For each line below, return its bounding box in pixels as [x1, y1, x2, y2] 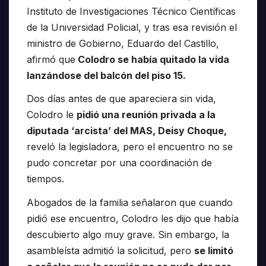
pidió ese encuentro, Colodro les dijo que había [27, 213, 239, 225]
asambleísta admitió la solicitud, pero [27, 245, 194, 257]
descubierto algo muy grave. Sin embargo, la [27, 229, 229, 241]
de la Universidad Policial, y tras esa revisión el [27, 21, 237, 33]
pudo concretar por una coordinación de [27, 157, 212, 169]
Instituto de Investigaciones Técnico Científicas [27, 5, 236, 17]
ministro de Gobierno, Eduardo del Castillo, [27, 37, 219, 49]
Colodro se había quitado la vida [75, 53, 229, 65]
